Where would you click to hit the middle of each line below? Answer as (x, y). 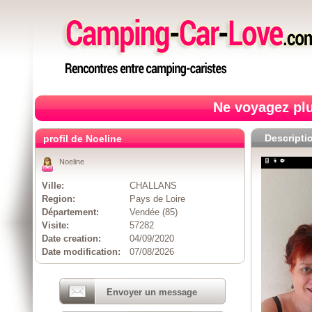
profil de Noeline (83, 139)
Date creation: (71, 239)
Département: (70, 212)
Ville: (53, 186)
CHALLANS (153, 186)
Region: (58, 199)
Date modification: (81, 252)
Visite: (55, 225)
